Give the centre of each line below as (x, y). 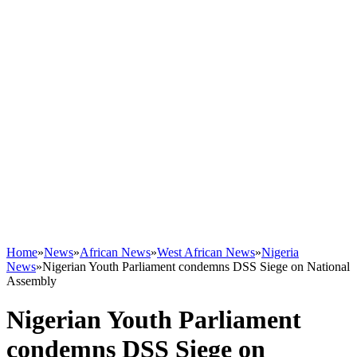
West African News (206, 252)
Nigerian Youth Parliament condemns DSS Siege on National (196, 267)
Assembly (31, 281)
